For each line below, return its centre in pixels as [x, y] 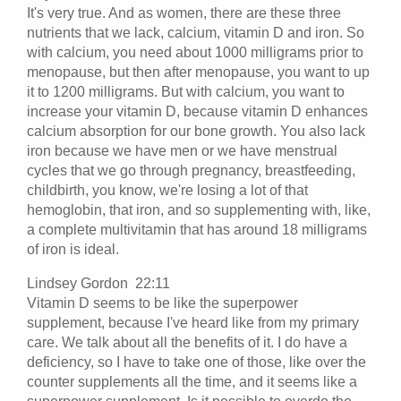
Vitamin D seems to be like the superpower [162, 303]
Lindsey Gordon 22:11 [102, 283]
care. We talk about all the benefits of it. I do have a [187, 342]
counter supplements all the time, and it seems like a [192, 381]
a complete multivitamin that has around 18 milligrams [197, 229]
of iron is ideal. [73, 249]
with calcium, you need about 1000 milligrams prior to [195, 52]
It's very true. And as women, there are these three [184, 13]
